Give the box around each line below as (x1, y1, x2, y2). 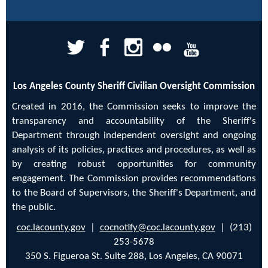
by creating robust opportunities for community (12, 159, 256, 169)
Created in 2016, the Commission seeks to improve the (12, 101, 256, 112)
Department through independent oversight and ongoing (12, 130, 256, 141)
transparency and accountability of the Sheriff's (12, 115, 256, 126)
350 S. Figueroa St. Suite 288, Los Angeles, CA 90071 (25, 251, 243, 261)
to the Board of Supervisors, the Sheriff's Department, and (12, 187, 256, 198)
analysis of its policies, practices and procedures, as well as (12, 144, 256, 155)
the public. (12, 202, 58, 212)
